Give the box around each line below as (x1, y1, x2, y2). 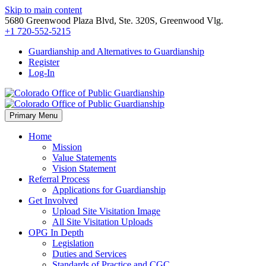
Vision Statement (52, 163, 116, 173)
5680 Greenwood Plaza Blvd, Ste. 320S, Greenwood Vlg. (5, 15, 223, 26)
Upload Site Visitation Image (52, 206, 160, 216)
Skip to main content (5, 5, 82, 15)
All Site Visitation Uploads (52, 217, 153, 227)
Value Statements (52, 153, 116, 163)
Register (28, 57, 59, 67)
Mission (52, 142, 82, 152)
